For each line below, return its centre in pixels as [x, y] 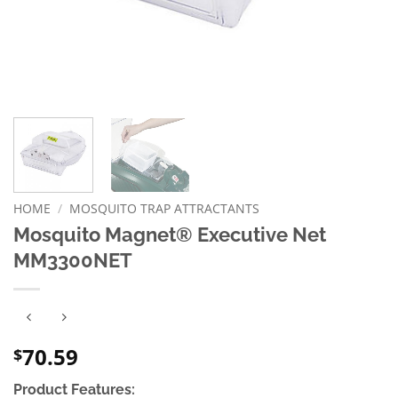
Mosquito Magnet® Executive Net [170, 234]
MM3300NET [73, 260]
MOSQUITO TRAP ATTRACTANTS [165, 208]
